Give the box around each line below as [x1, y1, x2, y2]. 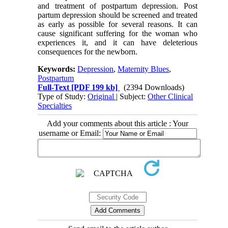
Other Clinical [148, 92, 193, 101]
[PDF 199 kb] [69, 82, 118, 92]
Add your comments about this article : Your [47, 119, 188, 128]
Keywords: [38, 64, 78, 73]
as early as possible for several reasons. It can [38, 19, 197, 28]
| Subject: [116, 92, 148, 101]
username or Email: [38, 128, 103, 137]
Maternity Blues [118, 64, 169, 73]
